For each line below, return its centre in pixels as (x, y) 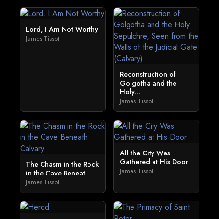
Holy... (130, 92)
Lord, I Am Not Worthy (62, 29)
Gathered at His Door (154, 162)
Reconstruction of (148, 74)
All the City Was (145, 153)
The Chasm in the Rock (62, 164)
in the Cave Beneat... (58, 173)
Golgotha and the (148, 83)
